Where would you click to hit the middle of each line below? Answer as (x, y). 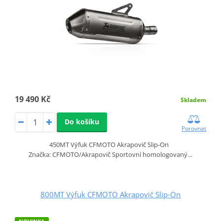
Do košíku (82, 121)
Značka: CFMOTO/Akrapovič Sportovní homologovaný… (110, 154)
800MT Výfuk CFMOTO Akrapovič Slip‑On (110, 194)
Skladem (194, 100)
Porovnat (194, 128)
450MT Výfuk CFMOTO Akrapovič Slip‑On (110, 144)
